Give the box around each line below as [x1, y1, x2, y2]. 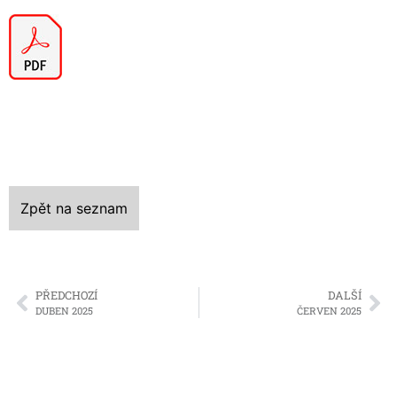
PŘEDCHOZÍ [35, 288, 97, 303]
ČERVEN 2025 [297, 304, 362, 318]
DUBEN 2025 [35, 304, 93, 318]
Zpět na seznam [20, 199, 128, 218]
